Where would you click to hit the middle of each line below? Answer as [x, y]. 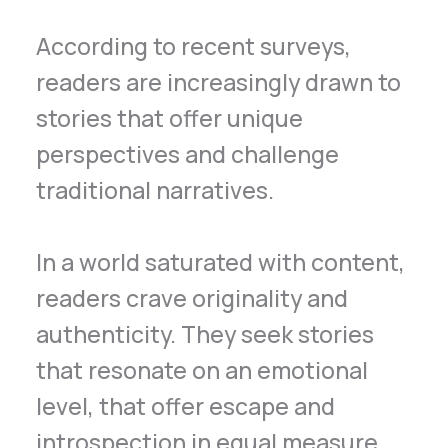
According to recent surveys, [194, 45]
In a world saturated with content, [221, 262]
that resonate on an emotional [202, 370]
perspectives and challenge [188, 153]
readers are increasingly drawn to [219, 81]
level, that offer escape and [186, 406]
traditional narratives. [155, 189]
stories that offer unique [170, 117]
